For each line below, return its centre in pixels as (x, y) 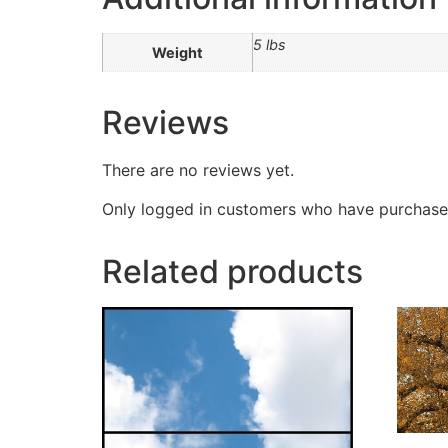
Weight (177, 53)
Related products (232, 271)
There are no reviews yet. (198, 170)
